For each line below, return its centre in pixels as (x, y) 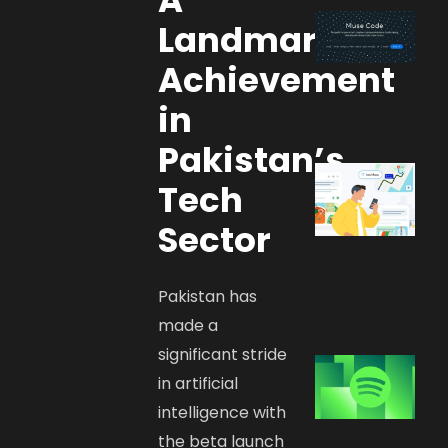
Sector (215, 239)
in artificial (198, 383)
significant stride (223, 354)
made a (188, 325)
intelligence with (222, 412)
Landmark (248, 39)
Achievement (277, 79)
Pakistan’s (252, 159)
